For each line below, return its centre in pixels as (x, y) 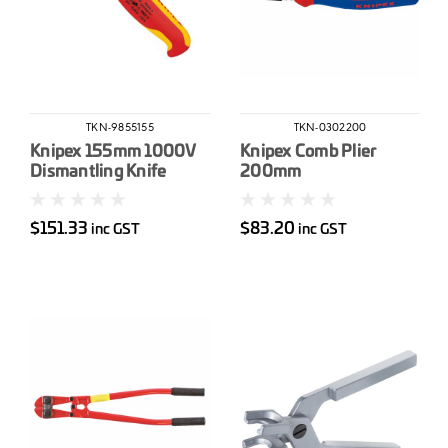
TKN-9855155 (120, 128)
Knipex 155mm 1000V (113, 151)
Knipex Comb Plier (308, 151)
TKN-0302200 (330, 128)
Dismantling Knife (98, 171)
